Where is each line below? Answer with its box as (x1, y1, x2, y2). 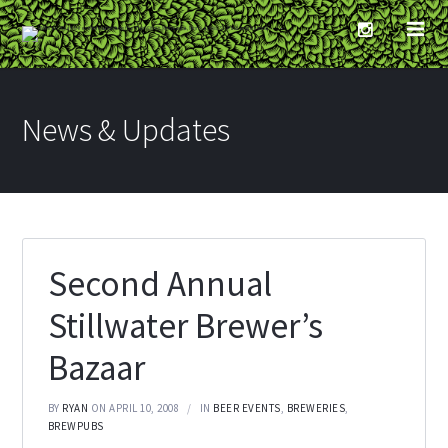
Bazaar (47, 346, 145, 391)
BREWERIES (286, 401, 346, 416)
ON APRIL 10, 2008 (90, 401, 180, 416)
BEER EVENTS (213, 401, 281, 416)
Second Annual (47, 262, 272, 307)
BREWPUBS (47, 419, 104, 434)
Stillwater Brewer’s (47, 304, 323, 349)
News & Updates (22, 110, 231, 150)
